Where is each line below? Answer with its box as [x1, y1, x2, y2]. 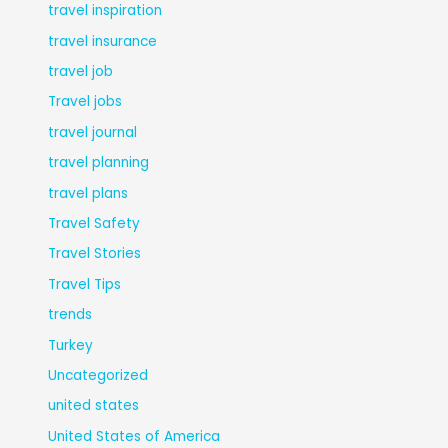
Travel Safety [48, 213, 141, 233]
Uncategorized [48, 365, 149, 385]
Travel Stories [48, 244, 142, 264]
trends [48, 305, 93, 325]
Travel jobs [48, 92, 123, 112]
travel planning [48, 153, 150, 173]
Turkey [48, 335, 94, 355]
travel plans [48, 183, 129, 203]
